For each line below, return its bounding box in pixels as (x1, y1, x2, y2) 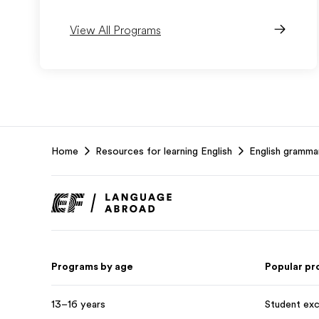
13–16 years (51, 298, 105, 310)
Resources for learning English (95, 145, 232, 157)
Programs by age (51, 261, 133, 272)
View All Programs (70, 24, 161, 37)
